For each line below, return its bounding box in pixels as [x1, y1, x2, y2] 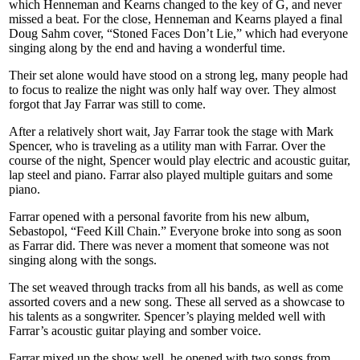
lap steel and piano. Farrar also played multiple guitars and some [9, 167, 333, 182]
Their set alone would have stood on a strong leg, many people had [9, 67, 348, 82]
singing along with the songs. [9, 252, 157, 267]
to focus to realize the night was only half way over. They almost [9, 82, 336, 96]
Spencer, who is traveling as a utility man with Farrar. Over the [9, 138, 325, 153]
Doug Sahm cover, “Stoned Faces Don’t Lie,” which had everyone [9, 26, 348, 40]
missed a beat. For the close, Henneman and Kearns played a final [9, 11, 342, 26]
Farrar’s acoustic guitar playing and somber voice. [9, 323, 261, 337]
